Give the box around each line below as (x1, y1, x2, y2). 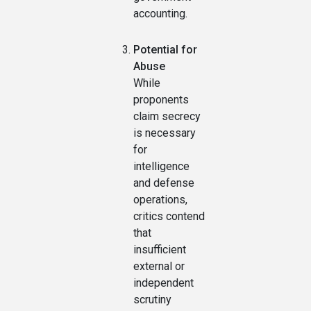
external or (133, 260, 185, 274)
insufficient (133, 243, 186, 257)
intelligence (133, 160, 190, 174)
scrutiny (133, 293, 171, 307)
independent (133, 276, 194, 290)
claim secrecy (133, 110, 201, 124)
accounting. (133, 7, 187, 21)
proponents (133, 93, 189, 107)
